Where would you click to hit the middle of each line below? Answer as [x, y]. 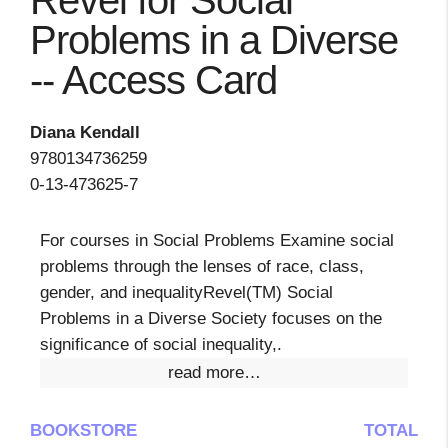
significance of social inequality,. [161, 344]
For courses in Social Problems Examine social [217, 240]
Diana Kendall [85, 132]
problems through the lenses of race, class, [202, 266]
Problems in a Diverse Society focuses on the [211, 318]
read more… [214, 372]
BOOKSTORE [83, 430]
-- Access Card [153, 80]
